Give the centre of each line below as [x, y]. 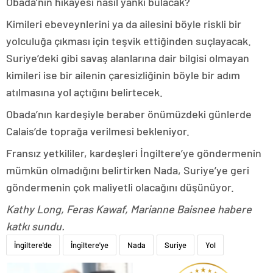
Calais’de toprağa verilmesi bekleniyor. [98, 131]
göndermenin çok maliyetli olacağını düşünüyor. [120, 187]
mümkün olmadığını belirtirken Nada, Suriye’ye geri [128, 170]
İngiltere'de [33, 245]
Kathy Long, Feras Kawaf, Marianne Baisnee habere [129, 209]
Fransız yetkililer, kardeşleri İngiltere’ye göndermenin [134, 153]
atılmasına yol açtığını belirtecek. [84, 92]
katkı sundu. [35, 226]
